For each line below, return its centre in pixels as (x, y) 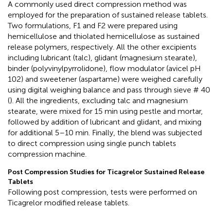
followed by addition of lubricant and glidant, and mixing (105, 122)
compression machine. (47, 154)
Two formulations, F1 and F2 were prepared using (93, 25)
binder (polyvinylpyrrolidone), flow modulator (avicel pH (104, 68)
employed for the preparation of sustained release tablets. (108, 15)
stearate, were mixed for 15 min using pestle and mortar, (105, 111)
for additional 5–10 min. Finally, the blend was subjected (105, 132)
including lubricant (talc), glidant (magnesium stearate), (102, 57)
